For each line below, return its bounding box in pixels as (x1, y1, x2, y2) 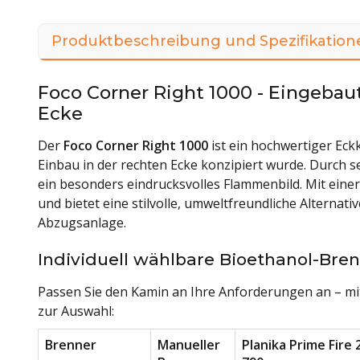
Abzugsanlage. (38, 213, 126, 231)
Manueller (157, 335, 220, 354)
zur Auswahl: (38, 301, 114, 320)
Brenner (45, 335, 96, 354)
